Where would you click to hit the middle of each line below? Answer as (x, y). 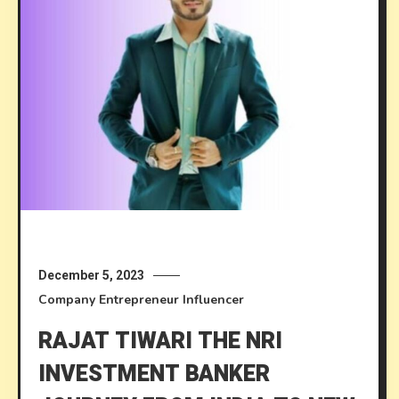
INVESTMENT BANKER (155, 375)
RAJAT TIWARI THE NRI (161, 342)
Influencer (214, 300)
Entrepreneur (139, 300)
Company (67, 300)
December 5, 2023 (92, 276)
